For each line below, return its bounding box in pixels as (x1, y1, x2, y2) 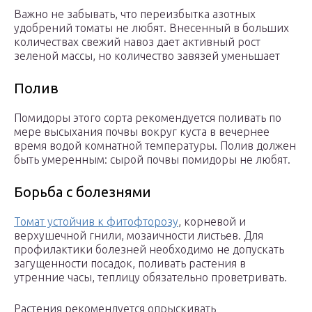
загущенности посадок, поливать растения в (14, 257, 246, 270)
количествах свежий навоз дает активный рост (14, 36, 260, 49)
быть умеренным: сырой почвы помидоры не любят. (14, 153, 290, 166)
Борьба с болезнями (14, 184, 151, 201)
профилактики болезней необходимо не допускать (14, 243, 284, 256)
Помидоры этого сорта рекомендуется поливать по (14, 111, 281, 125)
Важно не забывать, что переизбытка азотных (14, 8, 256, 21)
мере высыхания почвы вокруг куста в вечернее (14, 125, 270, 139)
